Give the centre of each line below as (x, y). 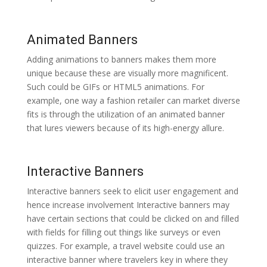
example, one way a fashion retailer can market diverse (133, 100)
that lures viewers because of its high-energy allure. (125, 128)
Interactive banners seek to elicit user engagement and (132, 191)
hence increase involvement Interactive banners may (128, 204)
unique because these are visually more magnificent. (127, 73)
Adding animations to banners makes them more (121, 59)
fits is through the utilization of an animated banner (125, 114)
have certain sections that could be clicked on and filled (133, 218)
